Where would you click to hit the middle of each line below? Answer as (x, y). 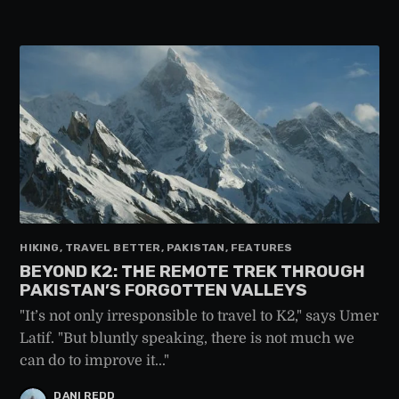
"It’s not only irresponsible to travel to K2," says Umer (199, 317)
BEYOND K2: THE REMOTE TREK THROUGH (193, 271)
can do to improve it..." (95, 361)
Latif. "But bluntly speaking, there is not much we (187, 339)
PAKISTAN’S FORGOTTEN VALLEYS (164, 289)
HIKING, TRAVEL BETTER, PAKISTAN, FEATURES (156, 248)
